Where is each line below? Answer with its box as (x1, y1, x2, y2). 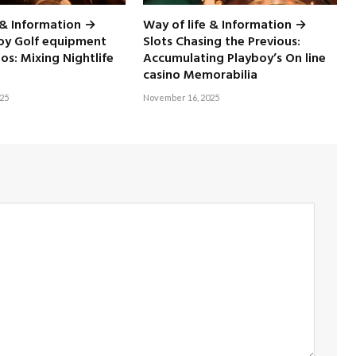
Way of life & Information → (143, 15, 308, 36)
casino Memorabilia (143, 65, 258, 86)
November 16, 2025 (143, 92, 220, 103)
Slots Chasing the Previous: (143, 32, 301, 52)
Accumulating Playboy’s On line (143, 48, 327, 69)
